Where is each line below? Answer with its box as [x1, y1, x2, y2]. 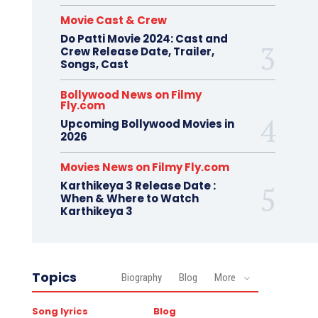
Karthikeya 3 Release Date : [60, 178, 216, 193]
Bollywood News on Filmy [60, 87, 202, 102]
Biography [121, 271, 162, 284]
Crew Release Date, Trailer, [60, 44, 214, 59]
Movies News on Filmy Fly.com [60, 160, 229, 175]
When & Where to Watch [60, 191, 199, 206]
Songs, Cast [60, 57, 128, 72]
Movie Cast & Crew [60, 13, 167, 28]
